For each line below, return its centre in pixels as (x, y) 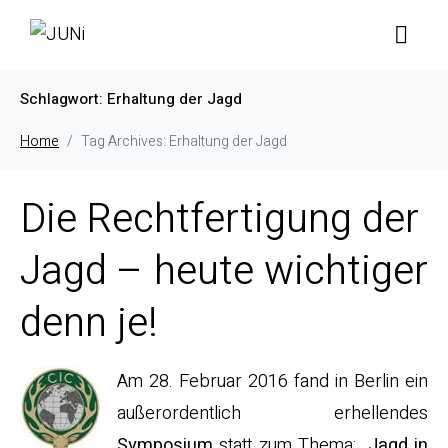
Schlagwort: (63, 99)
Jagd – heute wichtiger (224, 271)
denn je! (89, 323)
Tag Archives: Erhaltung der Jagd (184, 141)
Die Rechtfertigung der (219, 219)
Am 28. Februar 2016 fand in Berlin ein (272, 381)
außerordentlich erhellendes (272, 413)
